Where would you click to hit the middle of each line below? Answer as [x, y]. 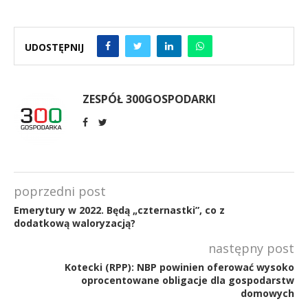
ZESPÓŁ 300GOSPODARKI [149, 99]
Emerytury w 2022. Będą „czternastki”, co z [119, 210]
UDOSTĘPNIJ [54, 47]
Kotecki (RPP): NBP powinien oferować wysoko [179, 267]
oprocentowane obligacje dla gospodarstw [188, 280]
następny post [251, 248]
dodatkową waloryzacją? [75, 223]
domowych [267, 293]
